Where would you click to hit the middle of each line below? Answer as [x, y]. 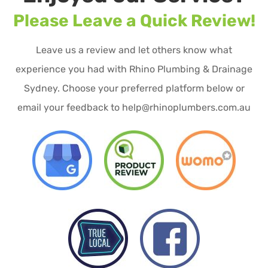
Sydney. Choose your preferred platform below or [134, 89]
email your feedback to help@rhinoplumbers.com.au [134, 108]
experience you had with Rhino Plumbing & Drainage [134, 69]
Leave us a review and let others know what [134, 50]
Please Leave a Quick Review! [134, 21]
